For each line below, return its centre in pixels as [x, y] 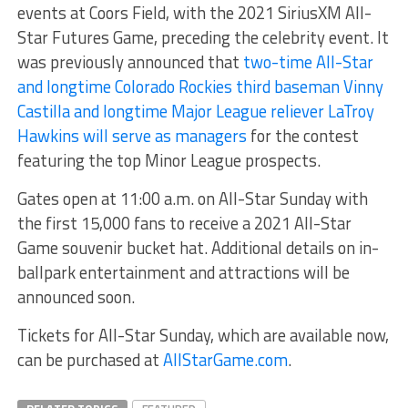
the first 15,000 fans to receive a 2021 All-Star [184, 224]
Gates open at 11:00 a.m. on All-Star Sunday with [192, 199]
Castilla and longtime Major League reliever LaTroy [195, 112]
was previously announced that [130, 62]
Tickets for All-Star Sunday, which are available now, [203, 336]
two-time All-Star [308, 62]
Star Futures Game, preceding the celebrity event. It [203, 38]
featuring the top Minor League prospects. [168, 161]
